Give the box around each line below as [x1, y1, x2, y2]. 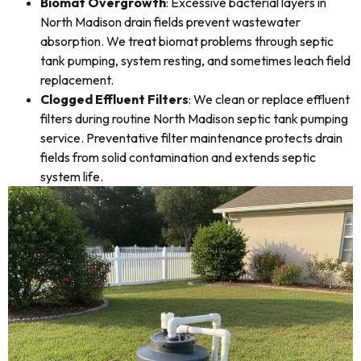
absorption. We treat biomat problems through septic [40, 33, 334, 49]
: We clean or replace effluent [189, 91, 350, 107]
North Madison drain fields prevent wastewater [40, 14, 301, 30]
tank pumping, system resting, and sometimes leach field [40, 52, 351, 68]
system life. [40, 168, 103, 185]
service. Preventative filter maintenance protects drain [40, 130, 342, 146]
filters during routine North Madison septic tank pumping [40, 110, 348, 127]
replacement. [40, 72, 114, 88]
